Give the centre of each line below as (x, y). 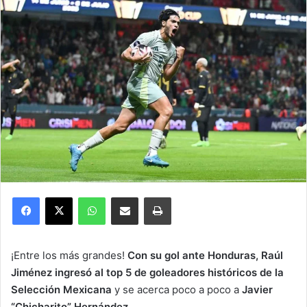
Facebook (60, 197)
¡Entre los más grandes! (69, 256)
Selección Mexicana (63, 290)
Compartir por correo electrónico (162, 197)
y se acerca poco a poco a (177, 290)
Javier (256, 290)
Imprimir (187, 197)
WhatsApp (127, 197)
